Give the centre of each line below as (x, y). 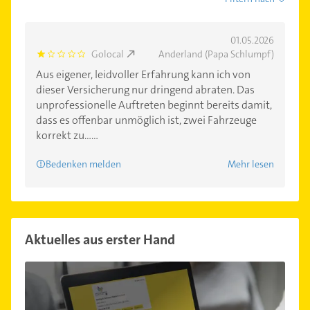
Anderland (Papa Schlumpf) (216, 54)
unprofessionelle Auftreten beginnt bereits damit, (154, 105)
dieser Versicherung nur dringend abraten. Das (145, 90)
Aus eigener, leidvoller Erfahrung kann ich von (143, 75)
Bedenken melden (83, 164)
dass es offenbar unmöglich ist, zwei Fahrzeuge (146, 120)
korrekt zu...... (67, 136)
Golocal (107, 54)
